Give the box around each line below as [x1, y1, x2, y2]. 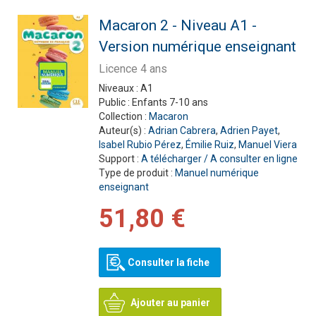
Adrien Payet [219, 125, 278, 136]
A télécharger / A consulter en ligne [140, 153, 298, 164]
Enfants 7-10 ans [131, 97, 208, 108]
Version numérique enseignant [98, 38, 296, 55]
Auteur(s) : [98, 125, 148, 136]
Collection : [98, 111, 149, 122]
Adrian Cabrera [147, 125, 216, 136]
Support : [98, 153, 141, 164]
